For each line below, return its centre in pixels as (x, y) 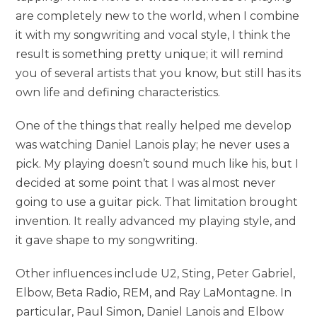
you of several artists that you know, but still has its (158, 74)
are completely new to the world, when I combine (158, 16)
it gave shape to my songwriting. (107, 241)
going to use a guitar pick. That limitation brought (157, 202)
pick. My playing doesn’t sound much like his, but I (157, 164)
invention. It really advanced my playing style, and (156, 221)
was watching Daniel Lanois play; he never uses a (153, 145)
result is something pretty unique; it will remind (150, 54)
